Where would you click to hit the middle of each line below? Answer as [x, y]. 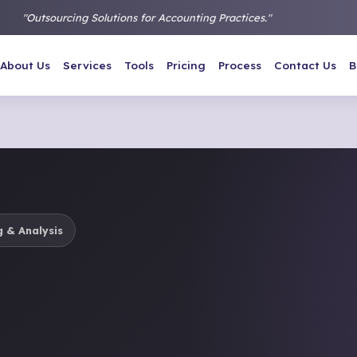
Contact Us [306, 65]
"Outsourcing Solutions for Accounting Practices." [147, 18]
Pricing [186, 65]
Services [88, 65]
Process [240, 65]
